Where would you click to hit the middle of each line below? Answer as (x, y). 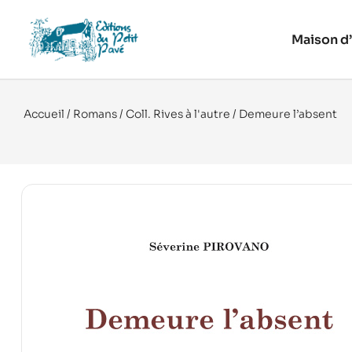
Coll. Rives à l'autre (178, 114)
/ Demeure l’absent (284, 114)
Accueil (44, 114)
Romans (95, 114)
